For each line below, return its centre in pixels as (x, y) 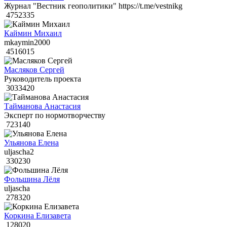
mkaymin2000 (27, 43)
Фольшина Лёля (32, 179)
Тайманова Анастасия (42, 106)
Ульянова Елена (31, 143)
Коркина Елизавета (37, 216)
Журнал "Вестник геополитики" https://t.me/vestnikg (93, 6)
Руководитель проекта (43, 79)
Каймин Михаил (33, 33)
